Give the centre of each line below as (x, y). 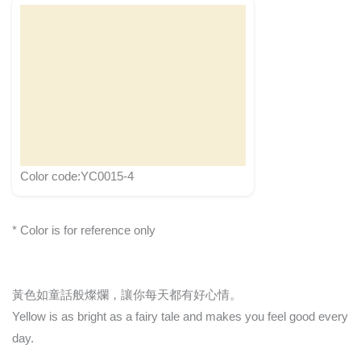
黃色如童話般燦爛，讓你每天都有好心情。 (127, 295)
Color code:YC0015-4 (77, 176)
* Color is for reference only (84, 230)
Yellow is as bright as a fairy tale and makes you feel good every (180, 317)
